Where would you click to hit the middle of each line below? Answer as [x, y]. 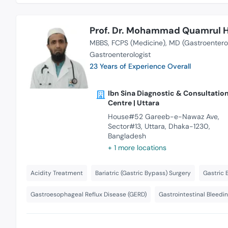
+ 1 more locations [137, 147]
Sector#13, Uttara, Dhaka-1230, [159, 126]
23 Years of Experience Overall [140, 66]
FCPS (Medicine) [138, 42]
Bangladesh [127, 136]
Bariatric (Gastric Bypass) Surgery [143, 173]
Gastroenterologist [120, 54]
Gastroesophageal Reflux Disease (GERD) [89, 194]
